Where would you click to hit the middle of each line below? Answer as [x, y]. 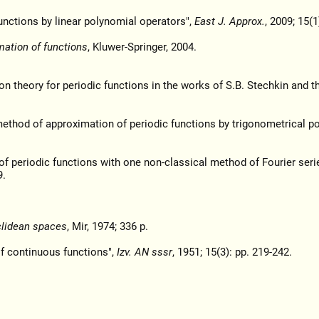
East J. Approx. [229, 22]
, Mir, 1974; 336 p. [107, 227]
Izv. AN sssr [144, 252]
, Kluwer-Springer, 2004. [142, 47]
